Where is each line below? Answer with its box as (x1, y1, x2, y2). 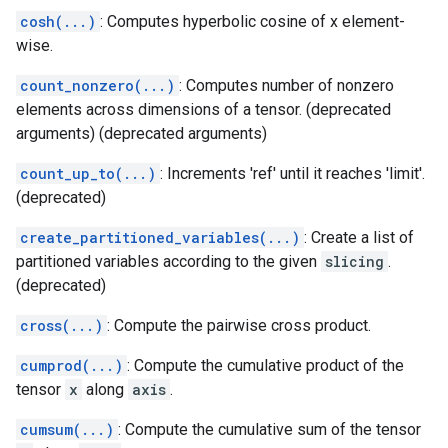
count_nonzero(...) (20, 76, 175, 95)
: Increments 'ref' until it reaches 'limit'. (160, 164, 425, 183)
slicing (325, 252, 384, 271)
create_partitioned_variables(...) (20, 228, 300, 247)
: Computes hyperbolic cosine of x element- (100, 12, 405, 31)
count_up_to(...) (20, 164, 156, 183)
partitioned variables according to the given (16, 252, 321, 271)
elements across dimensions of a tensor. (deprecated (16, 100, 391, 119)
